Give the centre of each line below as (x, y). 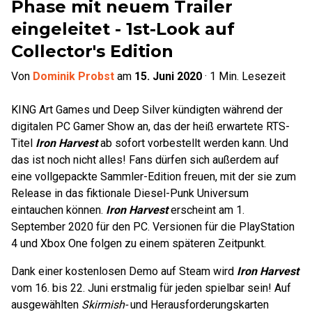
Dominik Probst (73, 76)
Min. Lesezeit (251, 76)
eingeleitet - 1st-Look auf (123, 29)
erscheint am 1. (206, 210)
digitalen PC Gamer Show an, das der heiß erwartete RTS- (150, 126)
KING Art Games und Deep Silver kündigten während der (147, 110)
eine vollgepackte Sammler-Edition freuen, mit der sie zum (154, 177)
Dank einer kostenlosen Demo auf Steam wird (124, 271)
